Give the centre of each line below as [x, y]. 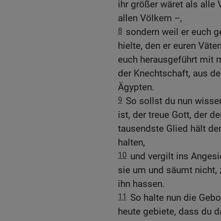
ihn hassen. [141, 184]
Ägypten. [136, 87]
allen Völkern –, [150, 18]
